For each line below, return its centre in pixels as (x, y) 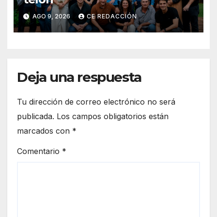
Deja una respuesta (79, 77)
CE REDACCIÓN (112, 16)
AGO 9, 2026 (51, 16)
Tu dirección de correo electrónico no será (96, 101)
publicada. (36, 116)
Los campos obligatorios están (113, 116)
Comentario (39, 151)
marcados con (45, 131)
